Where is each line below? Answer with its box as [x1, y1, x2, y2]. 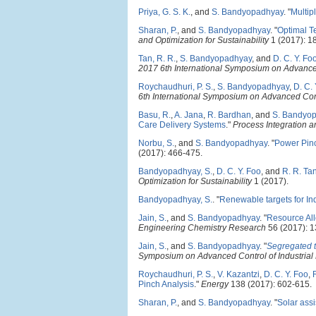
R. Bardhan [207, 110, 251, 120]
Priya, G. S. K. [138, 7, 190, 17]
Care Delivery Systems [138, 120, 226, 130]
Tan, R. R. [138, 54, 176, 63]
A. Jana [174, 110, 203, 120]
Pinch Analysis [138, 279, 194, 289]
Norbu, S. [138, 138, 174, 148]
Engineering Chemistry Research [138, 223, 266, 233]
